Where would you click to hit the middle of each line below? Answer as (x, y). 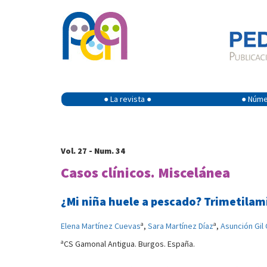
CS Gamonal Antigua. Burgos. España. (129, 244)
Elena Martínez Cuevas (101, 226)
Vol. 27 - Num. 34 (93, 151)
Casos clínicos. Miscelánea (145, 173)
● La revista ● (128, 99)
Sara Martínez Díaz (181, 226)
